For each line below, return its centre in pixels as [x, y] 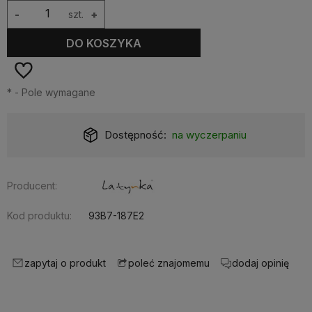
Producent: [32, 186]
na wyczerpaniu [209, 135]
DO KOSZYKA [104, 43]
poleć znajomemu [169, 263]
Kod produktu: [39, 215]
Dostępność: [136, 135]
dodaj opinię [260, 263]
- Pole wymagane [54, 92]
